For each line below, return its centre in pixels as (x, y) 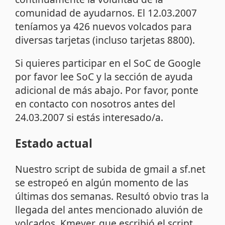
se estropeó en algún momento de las (102, 183)
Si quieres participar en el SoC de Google (108, 63)
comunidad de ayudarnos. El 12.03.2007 (106, 13)
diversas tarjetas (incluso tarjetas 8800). (105, 40)
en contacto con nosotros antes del (95, 104)
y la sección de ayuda (144, 77)
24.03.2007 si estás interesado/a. (89, 118)
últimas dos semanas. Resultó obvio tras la (112, 196)
